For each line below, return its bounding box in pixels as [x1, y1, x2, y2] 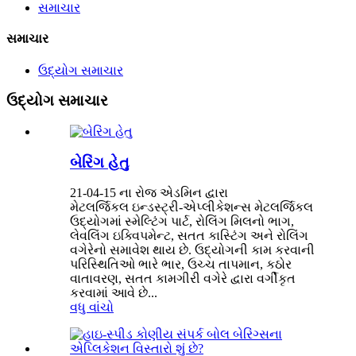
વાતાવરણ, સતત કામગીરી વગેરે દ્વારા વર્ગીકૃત [70, 272, 296, 286]
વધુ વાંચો [70, 300, 114, 315]
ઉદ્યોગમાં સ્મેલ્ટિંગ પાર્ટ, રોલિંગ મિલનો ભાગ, [70, 215, 294, 229]
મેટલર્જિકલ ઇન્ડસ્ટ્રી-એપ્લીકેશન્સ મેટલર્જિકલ [70, 200, 313, 215]
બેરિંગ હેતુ [70, 153, 130, 171]
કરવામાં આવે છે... [70, 286, 157, 300]
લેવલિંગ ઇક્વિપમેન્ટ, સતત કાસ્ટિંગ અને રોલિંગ [70, 229, 308, 243]
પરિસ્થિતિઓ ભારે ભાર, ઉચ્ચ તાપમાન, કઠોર [70, 257, 292, 272]
